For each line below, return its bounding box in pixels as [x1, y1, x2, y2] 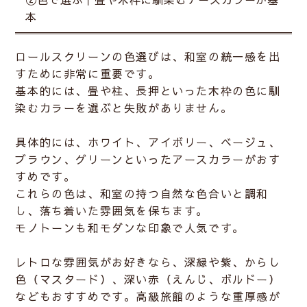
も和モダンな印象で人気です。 [75, 220, 245, 236]
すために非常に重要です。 [15, 66, 160, 82]
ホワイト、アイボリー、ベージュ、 [88, 134, 281, 150]
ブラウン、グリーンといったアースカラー [15, 151, 245, 167]
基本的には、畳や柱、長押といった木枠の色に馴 [15, 83, 281, 99]
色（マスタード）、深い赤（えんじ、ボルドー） [15, 271, 281, 287]
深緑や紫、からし [184, 254, 281, 270]
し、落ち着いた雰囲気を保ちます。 [15, 203, 209, 219]
